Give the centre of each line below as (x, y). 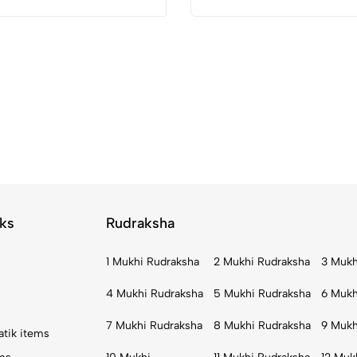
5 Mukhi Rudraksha (262, 294)
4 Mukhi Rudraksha (154, 294)
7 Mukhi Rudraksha (154, 326)
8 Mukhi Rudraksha (262, 326)
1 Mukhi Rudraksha (152, 262)
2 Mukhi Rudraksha (261, 262)
